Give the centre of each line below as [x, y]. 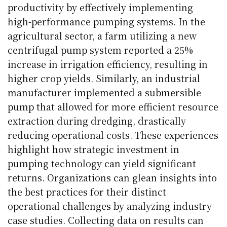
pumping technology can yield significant [102, 163]
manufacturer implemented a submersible [105, 92]
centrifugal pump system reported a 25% [101, 49]
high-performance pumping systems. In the [107, 21]
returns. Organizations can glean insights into [112, 177]
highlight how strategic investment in [94, 149]
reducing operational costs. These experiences [113, 135]
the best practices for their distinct [87, 191]
